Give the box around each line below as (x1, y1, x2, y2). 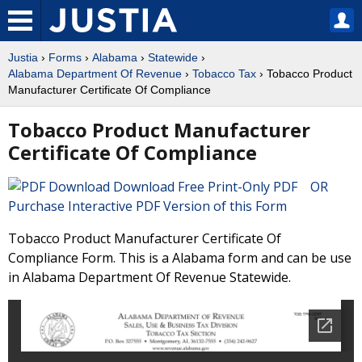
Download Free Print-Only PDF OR (110, 178, 338, 196)
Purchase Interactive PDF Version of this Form (8, 197, 287, 215)
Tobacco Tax (192, 67, 256, 80)
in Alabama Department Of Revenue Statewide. (8, 268, 291, 286)
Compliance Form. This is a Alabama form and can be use (8, 249, 351, 267)
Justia (8, 51, 38, 64)
